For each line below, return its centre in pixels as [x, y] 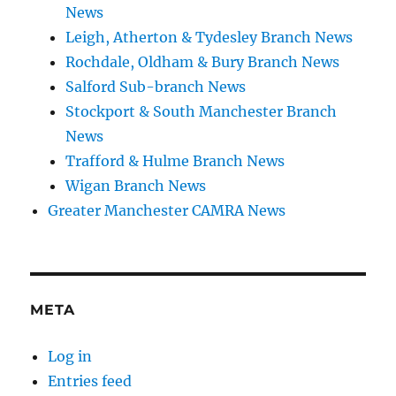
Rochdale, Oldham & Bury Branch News [203, 61]
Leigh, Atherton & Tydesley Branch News [209, 37]
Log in [70, 356]
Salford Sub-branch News [156, 86]
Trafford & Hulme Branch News [175, 160]
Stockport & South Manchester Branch [202, 111]
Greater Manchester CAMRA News [167, 210]
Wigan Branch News [136, 185]
